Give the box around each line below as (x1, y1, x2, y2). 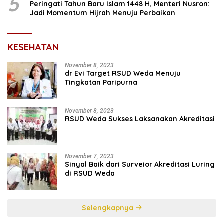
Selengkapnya (81, 203, 135, 212)
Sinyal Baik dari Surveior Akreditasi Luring (65, 159, 215, 169)
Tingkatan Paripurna (65, 77, 137, 87)
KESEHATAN (7, 41, 59, 53)
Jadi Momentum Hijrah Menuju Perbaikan (30, 8, 175, 17)
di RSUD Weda (65, 168, 115, 178)
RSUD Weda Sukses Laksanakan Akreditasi (65, 114, 215, 123)
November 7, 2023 (65, 152, 114, 160)
